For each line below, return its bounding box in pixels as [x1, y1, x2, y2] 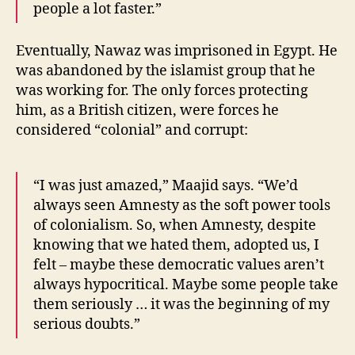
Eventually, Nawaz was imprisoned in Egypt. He [16, 41, 338, 60]
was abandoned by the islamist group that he [16, 61, 315, 80]
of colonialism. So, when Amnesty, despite [33, 216, 316, 235]
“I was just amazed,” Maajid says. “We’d [33, 176, 298, 195]
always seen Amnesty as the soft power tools [33, 196, 330, 215]
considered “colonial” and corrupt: [16, 120, 248, 139]
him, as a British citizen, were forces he [16, 101, 279, 120]
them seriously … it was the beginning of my [33, 295, 330, 314]
